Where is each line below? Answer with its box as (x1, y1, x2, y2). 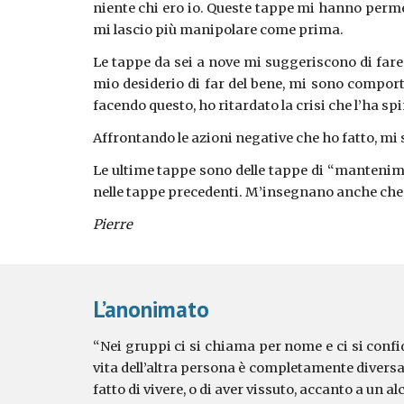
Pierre (92, 216, 133, 233)
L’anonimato (92, 294, 209, 324)
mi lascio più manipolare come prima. (92, 22, 344, 38)
